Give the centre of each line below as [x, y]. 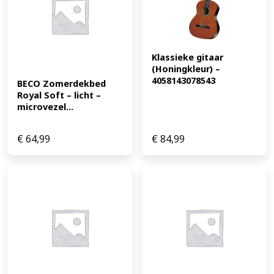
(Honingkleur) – [186, 69]
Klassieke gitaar [187, 57]
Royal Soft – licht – [59, 95]
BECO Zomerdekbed [61, 84]
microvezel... [45, 107]
